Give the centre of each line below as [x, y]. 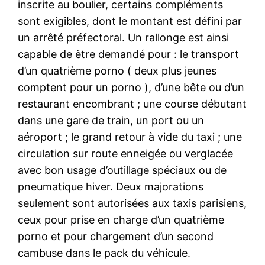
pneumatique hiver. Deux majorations [111, 186]
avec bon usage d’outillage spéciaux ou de [122, 170]
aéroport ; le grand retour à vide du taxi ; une [130, 137]
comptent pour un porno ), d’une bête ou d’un [131, 87]
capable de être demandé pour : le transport [129, 54]
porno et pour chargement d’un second [116, 236]
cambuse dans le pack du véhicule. [104, 253]
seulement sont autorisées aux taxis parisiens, [132, 203]
